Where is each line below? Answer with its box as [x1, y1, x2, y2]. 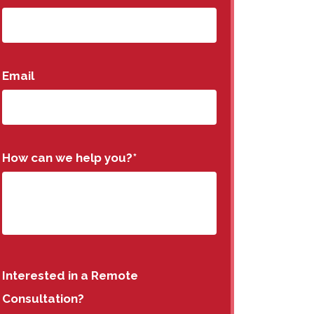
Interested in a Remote [2, 268, 138, 282]
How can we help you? [2, 151, 132, 165]
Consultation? [2, 292, 84, 306]
